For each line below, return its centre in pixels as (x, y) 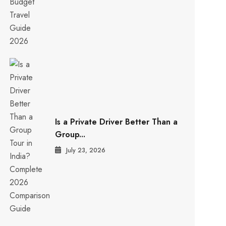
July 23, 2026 (86, 151)
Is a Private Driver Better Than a (117, 122)
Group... (70, 135)
